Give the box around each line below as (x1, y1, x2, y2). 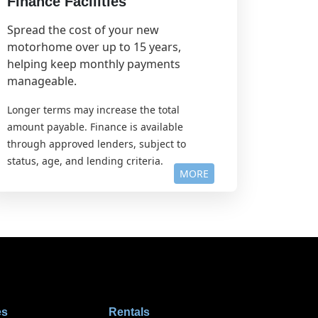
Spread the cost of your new (7, 22, 159, 38)
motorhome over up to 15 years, (7, 39, 181, 55)
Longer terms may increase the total (7, 103, 180, 117)
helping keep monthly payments (7, 56, 180, 72)
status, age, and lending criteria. (7, 154, 163, 168)
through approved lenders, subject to (7, 137, 186, 151)
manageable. (7, 73, 77, 89)
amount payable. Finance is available (7, 120, 183, 134)
